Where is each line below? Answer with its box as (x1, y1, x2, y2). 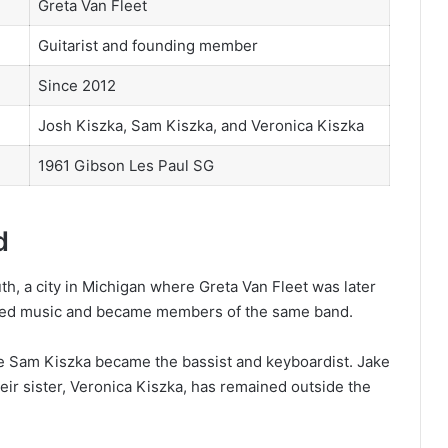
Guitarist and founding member (37, 35, 258, 55)
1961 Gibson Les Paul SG (37, 155, 214, 175)
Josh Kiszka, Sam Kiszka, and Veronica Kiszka (37, 115, 364, 135)
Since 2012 (37, 75, 116, 95)
